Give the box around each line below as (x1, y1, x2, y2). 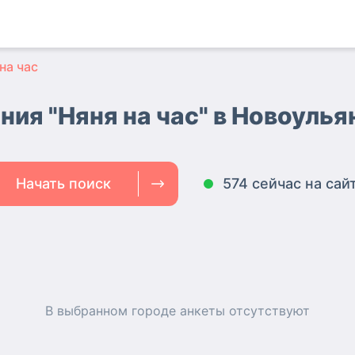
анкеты (180, 303, 225, 319)
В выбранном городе (45, 303, 180, 319)
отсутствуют (225, 303, 310, 319)
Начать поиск (16, 175, 111, 192)
